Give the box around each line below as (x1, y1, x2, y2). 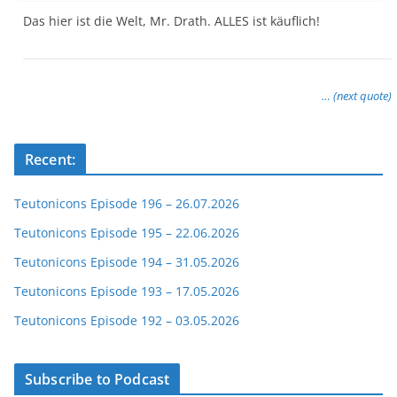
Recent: (25, 149, 76, 169)
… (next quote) (322, 87, 392, 104)
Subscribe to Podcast (25, 369, 170, 389)
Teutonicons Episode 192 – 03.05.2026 (14, 311, 239, 329)
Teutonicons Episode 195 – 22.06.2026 (14, 223, 239, 241)
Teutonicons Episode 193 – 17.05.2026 (14, 282, 239, 300)
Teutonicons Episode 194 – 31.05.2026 (14, 253, 239, 270)
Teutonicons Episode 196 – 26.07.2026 (14, 194, 239, 212)
